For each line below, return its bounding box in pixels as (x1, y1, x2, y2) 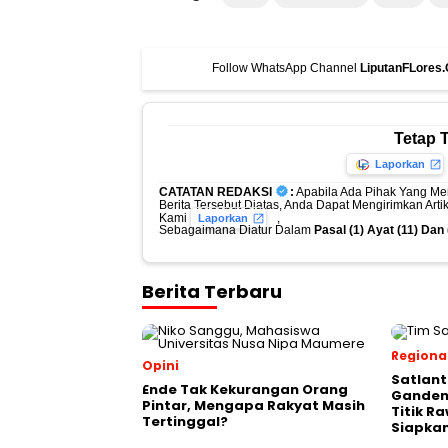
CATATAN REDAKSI (159, 184, 272, 199)
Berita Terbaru (142, 278, 282, 304)
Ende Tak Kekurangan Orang (142, 379, 348, 399)
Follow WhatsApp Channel (212, 61, 360, 76)
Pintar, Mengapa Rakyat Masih (142, 395, 365, 415)
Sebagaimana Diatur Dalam (159, 222, 314, 237)
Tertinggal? (142, 411, 228, 431)
